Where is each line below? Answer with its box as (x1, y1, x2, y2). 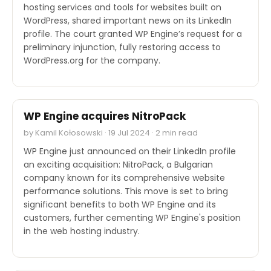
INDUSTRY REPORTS (23, 253, 97, 264)
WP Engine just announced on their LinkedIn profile (24, 145, 236, 157)
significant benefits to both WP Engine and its (24, 198, 216, 211)
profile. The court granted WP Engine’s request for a (24, 27, 242, 40)
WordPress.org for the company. (24, 54, 160, 67)
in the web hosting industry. (24, 224, 140, 237)
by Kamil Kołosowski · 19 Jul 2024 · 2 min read (24, 126, 198, 139)
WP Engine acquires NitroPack (24, 108, 186, 123)
